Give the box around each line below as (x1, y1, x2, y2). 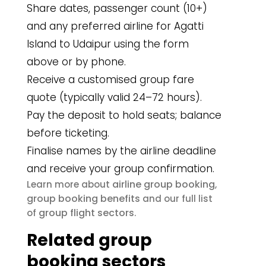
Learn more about (27, 178, 112, 191)
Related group (27, 229, 152, 252)
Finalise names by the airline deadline (27, 144, 216, 158)
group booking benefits (27, 192, 140, 205)
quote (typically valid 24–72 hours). (27, 90, 202, 104)
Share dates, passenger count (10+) (27, 1, 207, 15)
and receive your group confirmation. (27, 161, 214, 176)
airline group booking (112, 178, 215, 191)
